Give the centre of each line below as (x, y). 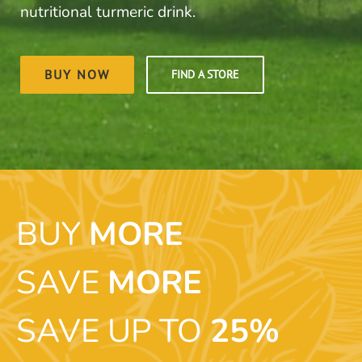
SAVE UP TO (113, 332)
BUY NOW (77, 75)
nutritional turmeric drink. (107, 13)
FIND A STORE (205, 75)
